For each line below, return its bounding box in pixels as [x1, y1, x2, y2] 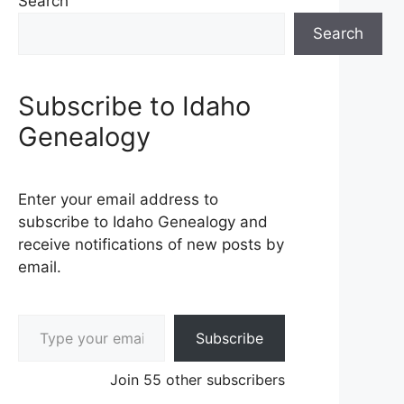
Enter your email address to [18, 189, 218, 208]
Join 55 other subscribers [110, 370, 285, 389]
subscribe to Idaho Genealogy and [18, 212, 268, 231]
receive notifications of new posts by [18, 234, 284, 253]
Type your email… [17, 304, 69, 323]
